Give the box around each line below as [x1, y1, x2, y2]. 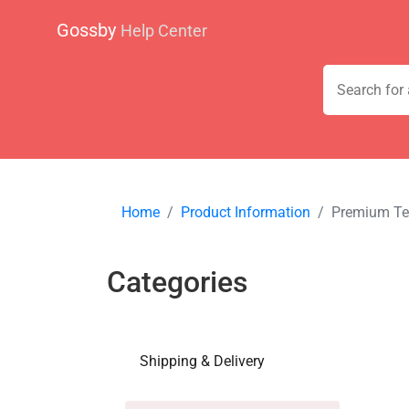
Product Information [181, 203, 310, 221]
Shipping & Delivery [140, 351, 265, 370]
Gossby [57, 18, 121, 41]
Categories [107, 264, 247, 299]
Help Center [121, 21, 207, 40]
